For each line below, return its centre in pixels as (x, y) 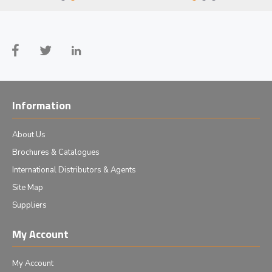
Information (42, 105)
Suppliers (29, 205)
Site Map (28, 188)
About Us (29, 135)
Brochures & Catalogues (56, 152)
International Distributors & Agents (74, 170)
